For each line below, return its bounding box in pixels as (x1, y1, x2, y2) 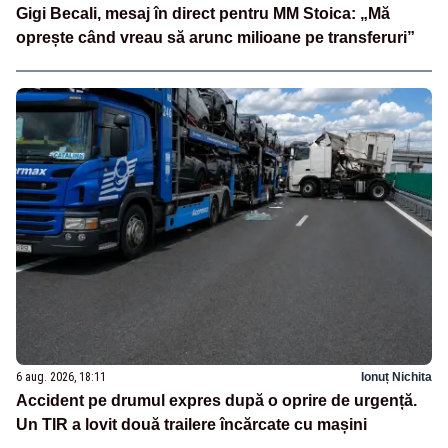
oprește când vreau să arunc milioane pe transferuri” (16, 29, 415, 47)
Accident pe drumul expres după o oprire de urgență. (16, 392, 417, 410)
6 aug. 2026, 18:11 (16, 370, 106, 385)
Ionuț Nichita (361, 370, 432, 385)
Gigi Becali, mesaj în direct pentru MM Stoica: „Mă (16, 5, 390, 23)
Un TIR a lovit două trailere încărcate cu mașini (16, 416, 367, 434)
